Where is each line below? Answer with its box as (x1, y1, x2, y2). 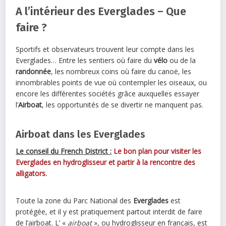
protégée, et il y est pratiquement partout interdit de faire (16, 207, 203, 217)
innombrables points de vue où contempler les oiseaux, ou (16, 78, 207, 88)
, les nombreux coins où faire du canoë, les (51, 67, 192, 77)
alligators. (16, 168, 47, 179)
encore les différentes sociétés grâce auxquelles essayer (16, 89, 200, 99)
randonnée (16, 67, 51, 77)
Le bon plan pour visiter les (114, 146, 202, 156)
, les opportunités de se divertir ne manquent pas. (42, 100, 204, 110)
